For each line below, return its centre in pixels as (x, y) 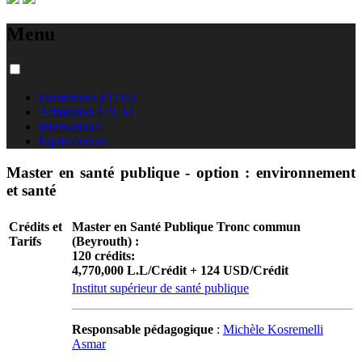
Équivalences (73, 141)
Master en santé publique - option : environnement (181, 172)
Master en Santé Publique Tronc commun (186, 227)
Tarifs (25, 242)
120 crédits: (103, 256)
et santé (31, 190)
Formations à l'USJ (87, 97)
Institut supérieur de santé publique (160, 288)
